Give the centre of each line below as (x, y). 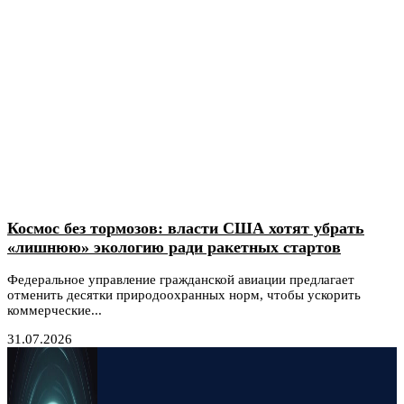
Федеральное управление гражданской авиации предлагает (181, 280)
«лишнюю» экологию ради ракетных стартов (174, 247)
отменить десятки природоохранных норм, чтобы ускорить (184, 295)
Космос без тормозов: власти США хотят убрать (186, 228)
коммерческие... (55, 311)
